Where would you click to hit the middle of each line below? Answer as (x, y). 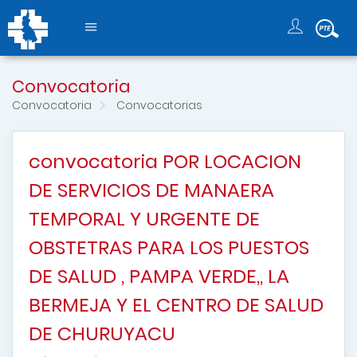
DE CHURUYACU (102, 333)
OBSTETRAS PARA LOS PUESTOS (169, 247)
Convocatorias (158, 105)
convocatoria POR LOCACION (165, 161)
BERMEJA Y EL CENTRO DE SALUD (176, 305)
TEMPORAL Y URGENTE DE (144, 219)
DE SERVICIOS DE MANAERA (151, 190)
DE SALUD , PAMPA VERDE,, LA (159, 276)
